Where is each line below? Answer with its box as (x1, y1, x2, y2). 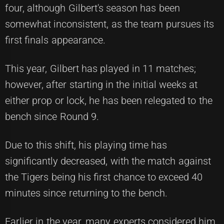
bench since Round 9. (5, 110, 99, 122)
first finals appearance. (5, 34, 105, 46)
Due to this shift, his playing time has (5, 139, 167, 151)
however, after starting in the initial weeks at (5, 78, 198, 90)
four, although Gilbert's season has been (5, 2, 180, 14)
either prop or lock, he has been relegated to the (5, 94, 212, 106)
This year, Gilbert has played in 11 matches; (5, 62, 196, 74)
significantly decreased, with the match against (5, 155, 211, 167)
